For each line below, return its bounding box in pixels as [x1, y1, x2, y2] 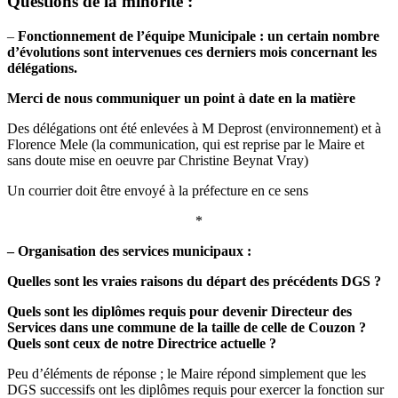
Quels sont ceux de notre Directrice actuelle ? [7, 335, 276, 351]
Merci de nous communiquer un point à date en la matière [7, 90, 355, 106]
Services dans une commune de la [7, 319, 211, 335]
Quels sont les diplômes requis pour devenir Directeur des [7, 303, 352, 319]
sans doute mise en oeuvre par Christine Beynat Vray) [7, 152, 308, 168]
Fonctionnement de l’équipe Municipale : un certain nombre [18, 28, 379, 44]
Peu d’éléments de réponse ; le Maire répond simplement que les [7, 365, 366, 381]
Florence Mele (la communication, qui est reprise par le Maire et [7, 136, 364, 152]
